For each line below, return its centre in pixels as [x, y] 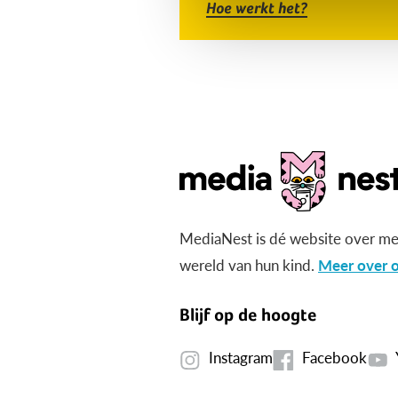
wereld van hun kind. [249, 265]
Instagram [241, 358]
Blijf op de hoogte [248, 315]
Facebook [334, 358]
